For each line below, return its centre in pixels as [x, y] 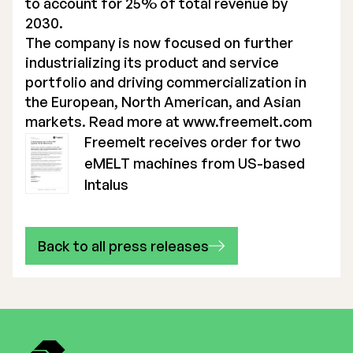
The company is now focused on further [159, 43]
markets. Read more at [104, 121]
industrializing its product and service [152, 62]
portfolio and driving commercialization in [166, 82]
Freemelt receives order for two [193, 142]
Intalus [106, 184]
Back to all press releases [123, 246]
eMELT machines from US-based [195, 163]
